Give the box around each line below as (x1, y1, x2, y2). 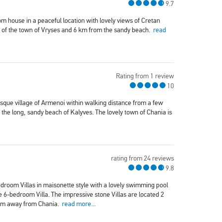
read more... (62, 200, 96, 209)
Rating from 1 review (116, 72, 174, 81)
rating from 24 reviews (111, 154, 174, 163)
